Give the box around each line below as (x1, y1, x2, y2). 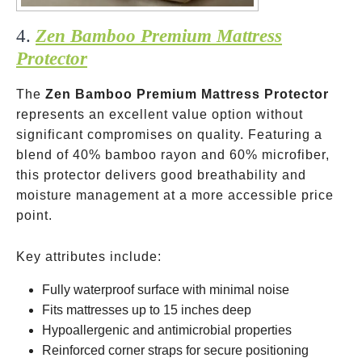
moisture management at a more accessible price (16, 188, 334, 202)
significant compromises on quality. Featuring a (16, 128, 322, 141)
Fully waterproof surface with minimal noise (42, 283, 289, 297)
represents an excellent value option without (16, 107, 303, 121)
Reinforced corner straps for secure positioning (42, 343, 309, 357)
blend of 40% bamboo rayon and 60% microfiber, (16, 148, 330, 162)
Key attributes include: (16, 250, 162, 263)
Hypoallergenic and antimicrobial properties (42, 323, 292, 337)
